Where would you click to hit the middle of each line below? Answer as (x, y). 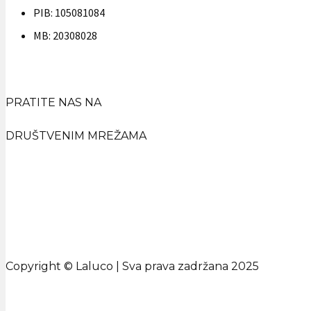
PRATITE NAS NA (53, 102)
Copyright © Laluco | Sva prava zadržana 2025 (132, 266)
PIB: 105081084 (69, 12)
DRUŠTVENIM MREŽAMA (76, 135)
